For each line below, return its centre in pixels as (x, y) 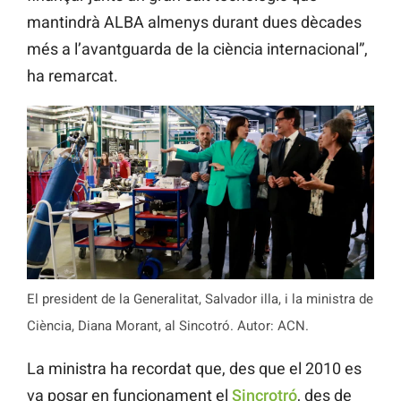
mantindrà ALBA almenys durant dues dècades (194, 21)
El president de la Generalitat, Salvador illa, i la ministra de (200, 299)
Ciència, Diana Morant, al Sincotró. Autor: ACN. (168, 326)
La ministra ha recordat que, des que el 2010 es (194, 369)
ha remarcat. (73, 75)
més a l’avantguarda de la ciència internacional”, (197, 48)
